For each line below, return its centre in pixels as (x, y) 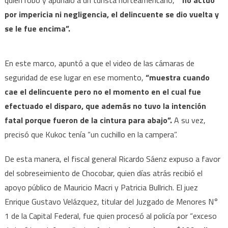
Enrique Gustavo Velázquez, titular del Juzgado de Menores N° (111, 201)
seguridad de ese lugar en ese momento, (74, 77)
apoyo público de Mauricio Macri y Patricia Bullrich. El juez (101, 187)
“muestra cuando (176, 77)
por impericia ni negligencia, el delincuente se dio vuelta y (111, 14)
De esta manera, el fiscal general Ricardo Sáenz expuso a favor (112, 159)
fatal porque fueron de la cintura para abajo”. (88, 120)
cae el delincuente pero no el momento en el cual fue (103, 91)
